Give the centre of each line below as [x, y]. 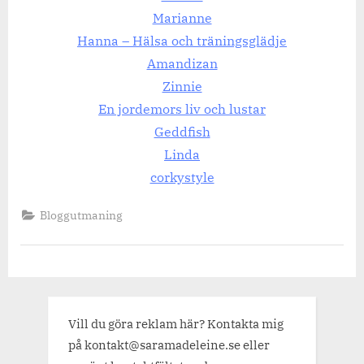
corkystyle [182, 178]
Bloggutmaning [82, 215]
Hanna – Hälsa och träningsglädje [182, 41]
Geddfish [182, 132]
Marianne [182, 18]
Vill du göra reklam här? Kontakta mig [176, 323]
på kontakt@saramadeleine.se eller [169, 344]
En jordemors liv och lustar [182, 109]
